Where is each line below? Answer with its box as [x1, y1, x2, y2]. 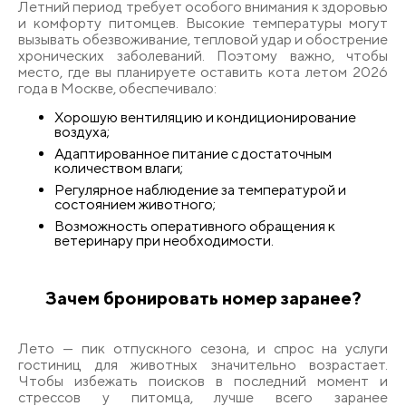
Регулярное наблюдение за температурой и [54, 180, 346, 198]
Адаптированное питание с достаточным [54, 144, 332, 162]
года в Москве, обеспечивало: [18, 79, 217, 97]
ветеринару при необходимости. [54, 231, 274, 249]
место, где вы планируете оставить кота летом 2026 [18, 63, 388, 81]
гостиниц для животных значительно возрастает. [18, 355, 388, 373]
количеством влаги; [54, 159, 183, 177]
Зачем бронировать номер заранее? [44, 286, 362, 308]
